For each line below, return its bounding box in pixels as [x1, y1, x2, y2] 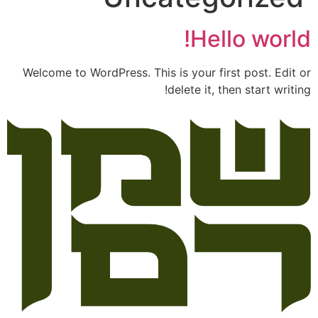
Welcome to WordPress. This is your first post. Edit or [23, 65, 311, 79]
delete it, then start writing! [168, 82, 311, 97]
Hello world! [190, 24, 311, 53]
